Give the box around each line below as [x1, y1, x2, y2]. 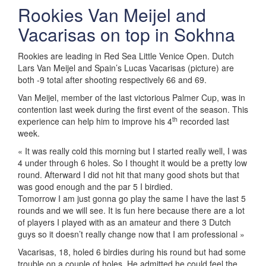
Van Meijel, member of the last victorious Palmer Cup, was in [18, 91, 245, 103]
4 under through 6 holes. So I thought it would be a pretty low [18, 157, 247, 169]
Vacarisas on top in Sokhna [18, 21, 235, 47]
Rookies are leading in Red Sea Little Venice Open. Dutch [18, 50, 234, 62]
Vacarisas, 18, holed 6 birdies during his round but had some [18, 246, 246, 258]
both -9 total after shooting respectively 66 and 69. [18, 74, 207, 85]
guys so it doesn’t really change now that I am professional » [18, 228, 245, 240]
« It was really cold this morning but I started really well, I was [18, 145, 247, 157]
